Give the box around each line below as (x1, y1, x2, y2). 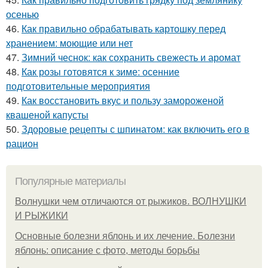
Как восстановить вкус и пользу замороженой (22, 93, 224, 108)
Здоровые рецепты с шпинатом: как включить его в (22, 122, 249, 136)
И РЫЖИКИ (15, 211, 68, 221)
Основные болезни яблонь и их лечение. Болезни (15, 231, 235, 242)
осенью (6, 7, 39, 22)
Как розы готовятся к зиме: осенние (22, 65, 179, 79)
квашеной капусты (6, 108, 89, 122)
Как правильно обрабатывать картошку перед (22, 22, 226, 36)
